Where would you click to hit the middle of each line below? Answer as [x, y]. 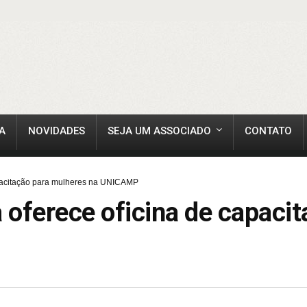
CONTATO [268, 131]
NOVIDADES [57, 131]
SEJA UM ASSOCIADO [159, 131]
